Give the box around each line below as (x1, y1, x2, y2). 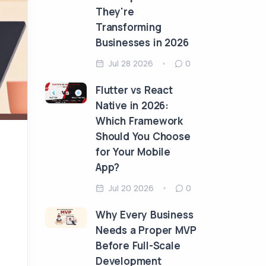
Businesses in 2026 (96, 36, 189, 49)
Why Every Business (96, 208, 194, 221)
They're (96, 5, 134, 18)
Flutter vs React (96, 83, 173, 97)
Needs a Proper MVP (96, 223, 197, 237)
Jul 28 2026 (109, 58, 153, 69)
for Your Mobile (96, 145, 171, 159)
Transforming (96, 20, 161, 34)
